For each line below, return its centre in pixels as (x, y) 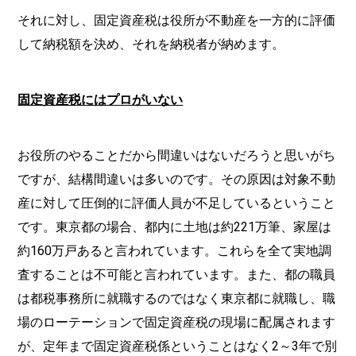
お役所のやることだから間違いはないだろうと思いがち (177, 155)
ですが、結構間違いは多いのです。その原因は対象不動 (177, 179)
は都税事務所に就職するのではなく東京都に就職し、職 (177, 298)
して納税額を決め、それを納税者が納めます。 (151, 44)
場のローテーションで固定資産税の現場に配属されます (177, 322)
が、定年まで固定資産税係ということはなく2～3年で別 (178, 346)
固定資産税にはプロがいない (101, 100)
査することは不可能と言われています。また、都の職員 (177, 275)
